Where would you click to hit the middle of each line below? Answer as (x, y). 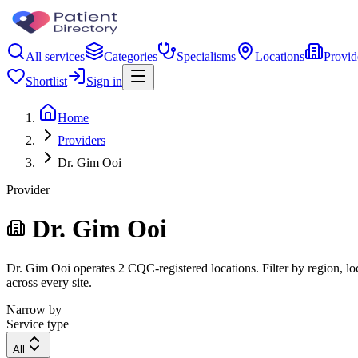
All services (55, 56)
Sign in (104, 81)
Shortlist (46, 81)
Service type (38, 324)
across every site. (49, 282)
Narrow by (34, 309)
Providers (82, 140)
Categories (131, 56)
